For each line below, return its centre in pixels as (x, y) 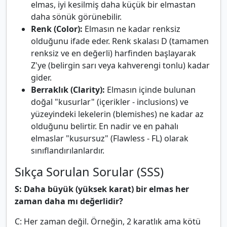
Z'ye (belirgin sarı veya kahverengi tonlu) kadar (120, 66)
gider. (41, 78)
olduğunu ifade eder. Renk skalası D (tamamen (120, 41)
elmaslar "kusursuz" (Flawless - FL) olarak (110, 139)
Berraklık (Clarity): (68, 90)
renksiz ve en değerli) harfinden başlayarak (113, 53)
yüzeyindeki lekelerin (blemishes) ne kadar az (117, 114)
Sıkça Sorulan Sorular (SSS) (89, 172)
